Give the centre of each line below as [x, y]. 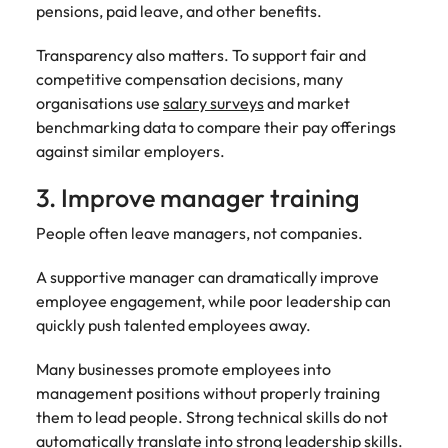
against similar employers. [130, 151]
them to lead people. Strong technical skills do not [212, 417]
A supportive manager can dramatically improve [207, 277]
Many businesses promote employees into [183, 369]
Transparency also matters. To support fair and [201, 55]
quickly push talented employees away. [173, 325]
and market [307, 103]
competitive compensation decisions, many [189, 79]
